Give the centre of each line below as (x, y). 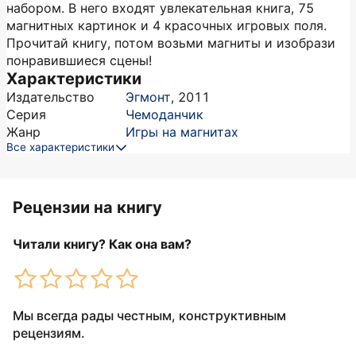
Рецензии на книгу (87, 207)
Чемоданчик (164, 114)
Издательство (50, 97)
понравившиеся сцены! (79, 60)
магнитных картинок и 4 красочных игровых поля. (166, 25)
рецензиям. (49, 333)
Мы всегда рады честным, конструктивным (149, 315)
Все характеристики (60, 147)
